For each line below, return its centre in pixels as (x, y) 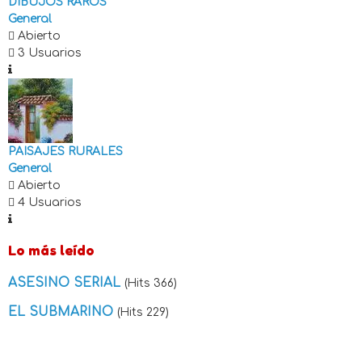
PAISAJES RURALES (65, 152)
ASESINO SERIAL (66, 283)
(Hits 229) (143, 313)
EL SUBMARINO (63, 312)
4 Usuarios (48, 202)
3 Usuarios (48, 53)
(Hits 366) (151, 284)
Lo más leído (51, 251)
